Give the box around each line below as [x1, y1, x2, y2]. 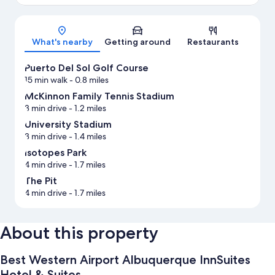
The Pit [25, 175, 57, 187]
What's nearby [31, 36, 93, 48]
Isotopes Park [25, 147, 87, 159]
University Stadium [25, 118, 112, 131]
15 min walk [25, 74, 68, 86]
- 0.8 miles [68, 74, 109, 86]
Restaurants [187, 36, 239, 48]
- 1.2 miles [67, 103, 106, 114]
